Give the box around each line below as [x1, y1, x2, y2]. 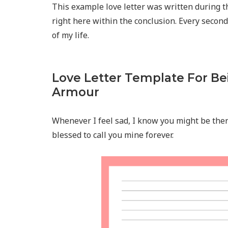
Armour [52, 85, 99, 99]
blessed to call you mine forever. [52, 129, 174, 140]
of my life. [52, 30, 89, 41]
